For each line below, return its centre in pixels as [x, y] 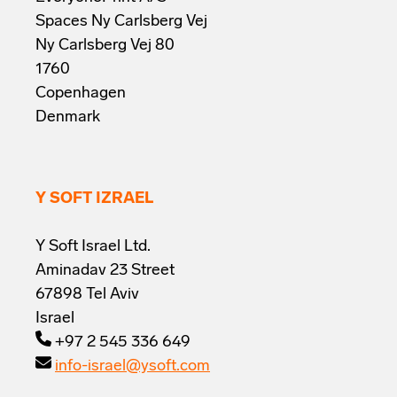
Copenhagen [81, 93]
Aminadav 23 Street [105, 270]
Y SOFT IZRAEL [94, 198]
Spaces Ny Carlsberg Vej [121, 21]
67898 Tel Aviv [87, 294]
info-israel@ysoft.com [132, 366]
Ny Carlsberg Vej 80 [105, 45]
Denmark [68, 117]
